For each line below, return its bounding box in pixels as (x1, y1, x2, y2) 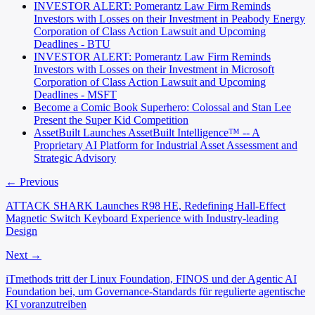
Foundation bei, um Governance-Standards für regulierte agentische (6, 285, 305, 297)
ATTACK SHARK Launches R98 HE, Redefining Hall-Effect (6, 199, 285, 212)
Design (6, 224, 37, 237)
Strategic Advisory (34, 151, 116, 164)
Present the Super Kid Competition (34, 113, 188, 126)
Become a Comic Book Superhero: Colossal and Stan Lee (34, 101, 291, 113)
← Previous (6, 175, 58, 188)
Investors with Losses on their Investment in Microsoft (34, 63, 274, 75)
